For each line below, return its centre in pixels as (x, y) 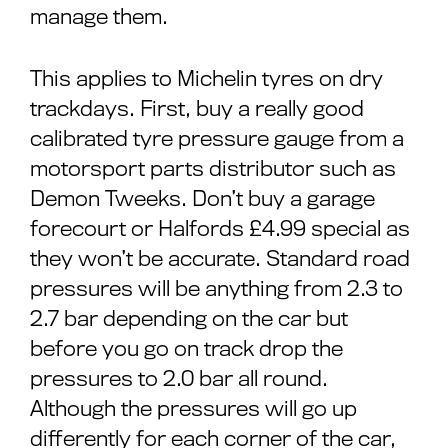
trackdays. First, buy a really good (197, 108)
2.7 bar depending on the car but (189, 318)
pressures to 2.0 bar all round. (179, 378)
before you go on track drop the (186, 348)
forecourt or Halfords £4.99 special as (220, 228)
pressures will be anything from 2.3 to (216, 288)
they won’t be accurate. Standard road (220, 258)
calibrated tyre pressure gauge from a (217, 138)
